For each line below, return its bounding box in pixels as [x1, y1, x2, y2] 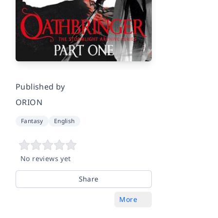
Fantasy [21, 116, 43, 125]
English [54, 116, 75, 125]
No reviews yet [20, 153, 71, 163]
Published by [16, 81, 65, 92]
